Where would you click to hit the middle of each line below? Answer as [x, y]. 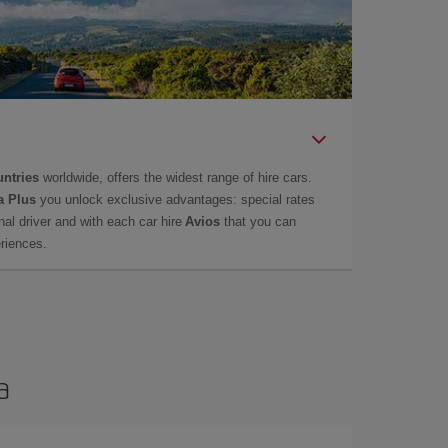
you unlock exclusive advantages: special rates [175, 199]
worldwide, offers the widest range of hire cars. [175, 177]
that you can [258, 221]
